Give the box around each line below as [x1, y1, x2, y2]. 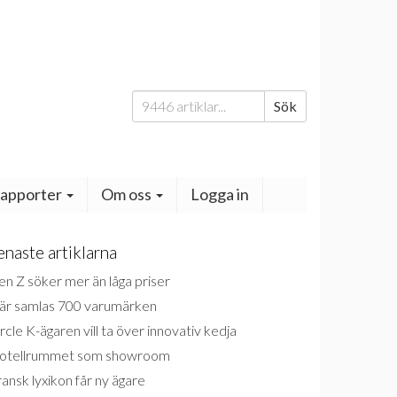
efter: [131, 109, 167, 127]
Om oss [101, 184, 154, 204]
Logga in [191, 184, 249, 204]
